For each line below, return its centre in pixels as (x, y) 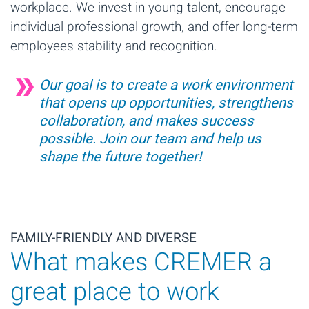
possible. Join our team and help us (150, 139)
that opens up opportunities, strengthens (166, 103)
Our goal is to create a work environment (166, 85)
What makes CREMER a (141, 262)
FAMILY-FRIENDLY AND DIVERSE (103, 238)
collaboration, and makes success (147, 121)
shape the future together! (120, 157)
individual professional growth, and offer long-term (154, 27)
